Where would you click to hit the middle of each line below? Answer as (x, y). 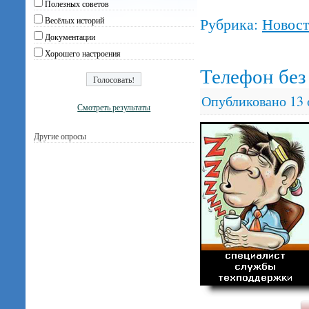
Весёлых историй (75, 20)
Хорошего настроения (83, 53)
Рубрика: (229, 24)
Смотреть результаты (114, 107)
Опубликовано (243, 101)
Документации (70, 37)
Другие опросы (60, 136)
